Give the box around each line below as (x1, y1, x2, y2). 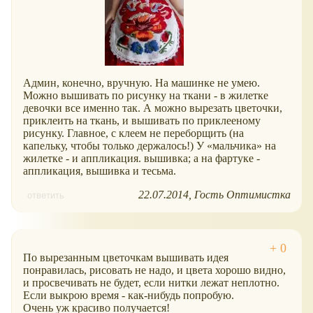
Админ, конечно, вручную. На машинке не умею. (23, 77, 260, 89)
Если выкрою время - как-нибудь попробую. (23, 289, 234, 302)
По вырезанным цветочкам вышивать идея (23, 252, 228, 264)
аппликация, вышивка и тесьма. (23, 165, 176, 177)
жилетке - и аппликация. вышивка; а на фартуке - (23, 152, 260, 165)
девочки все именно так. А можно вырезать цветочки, (23, 102, 282, 115)
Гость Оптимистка (194, 189, 291, 201)
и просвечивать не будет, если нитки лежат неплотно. (23, 277, 279, 289)
